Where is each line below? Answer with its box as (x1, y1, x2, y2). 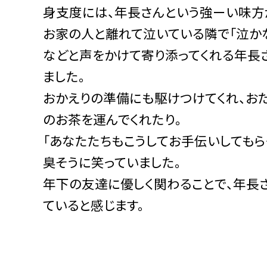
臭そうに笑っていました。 (43, 152, 181, 171)
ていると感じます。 (43, 195, 144, 214)
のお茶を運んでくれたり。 (43, 109, 182, 128)
